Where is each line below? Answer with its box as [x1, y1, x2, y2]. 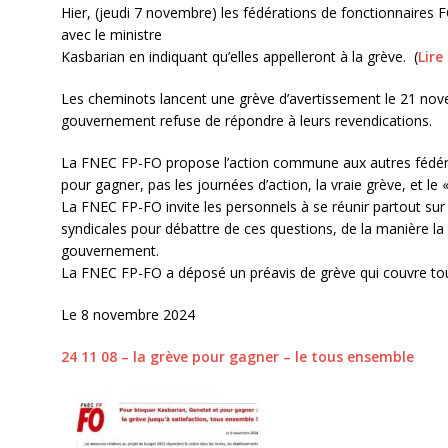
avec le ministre [60, 25, 162, 45]
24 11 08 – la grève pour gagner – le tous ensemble [60, 347, 414, 367]
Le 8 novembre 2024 [60, 305, 195, 325]
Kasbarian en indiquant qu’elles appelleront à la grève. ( [60, 47, 418, 67]
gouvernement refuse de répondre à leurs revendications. [60, 111, 432, 131]
